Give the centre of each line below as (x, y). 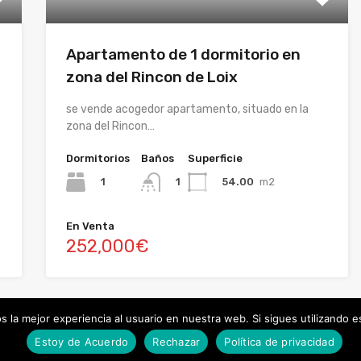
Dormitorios (98, 158)
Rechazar (176, 341)
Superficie (215, 158)
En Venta (90, 226)
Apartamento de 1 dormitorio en (183, 54)
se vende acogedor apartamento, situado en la (187, 109)
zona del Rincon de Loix (151, 77)
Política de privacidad (279, 341)
